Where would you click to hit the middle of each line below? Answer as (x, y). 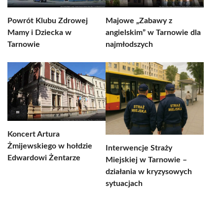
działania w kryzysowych (149, 172)
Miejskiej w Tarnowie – (146, 160)
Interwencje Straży (139, 148)
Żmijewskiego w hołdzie (50, 146)
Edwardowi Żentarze (44, 158)
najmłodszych (129, 44)
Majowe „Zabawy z (139, 21)
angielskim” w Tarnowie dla (153, 33)
